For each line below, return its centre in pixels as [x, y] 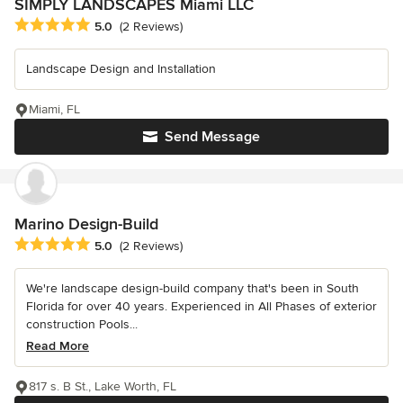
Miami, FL [54, 110]
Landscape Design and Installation [121, 69]
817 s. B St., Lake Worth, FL [103, 387]
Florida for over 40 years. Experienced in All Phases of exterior [201, 307]
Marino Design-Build [86, 224]
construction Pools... [82, 325]
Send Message [212, 137]
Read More [58, 346]
